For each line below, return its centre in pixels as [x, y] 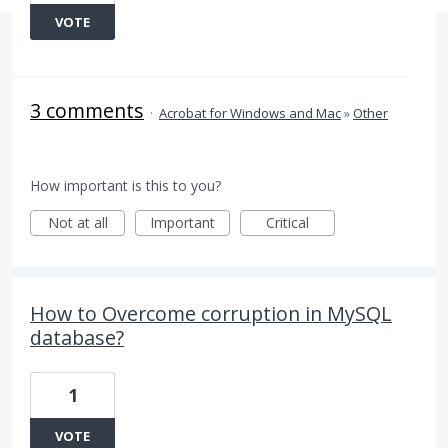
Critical [287, 222]
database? [77, 337]
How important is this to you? [125, 185]
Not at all [77, 222]
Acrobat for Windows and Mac [250, 113]
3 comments [87, 110]
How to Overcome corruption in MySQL [211, 313]
